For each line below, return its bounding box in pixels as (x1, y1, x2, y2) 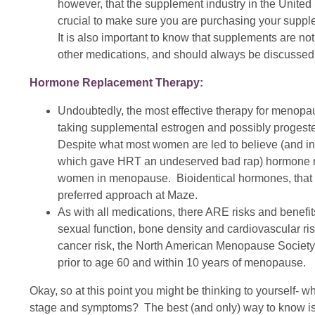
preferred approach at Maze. (58, 188, 198, 201)
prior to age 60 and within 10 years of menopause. (58, 256, 306, 269)
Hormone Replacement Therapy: (30, 76, 206, 89)
